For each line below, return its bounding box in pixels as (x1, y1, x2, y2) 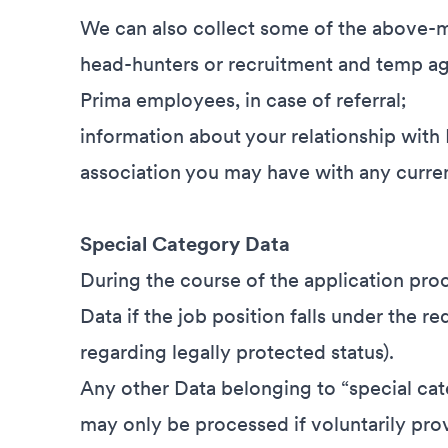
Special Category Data (80, 232, 290, 256)
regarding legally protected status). (80, 340, 394, 364)
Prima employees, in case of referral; (80, 88, 407, 112)
